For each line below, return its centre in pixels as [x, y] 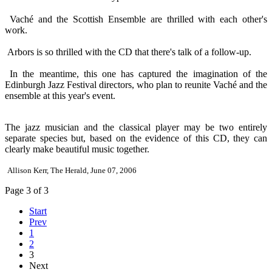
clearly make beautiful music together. [77, 149]
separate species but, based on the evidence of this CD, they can [136, 138]
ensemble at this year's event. [60, 95]
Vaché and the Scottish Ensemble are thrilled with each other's [136, 19]
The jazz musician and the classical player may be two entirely [136, 127]
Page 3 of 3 [27, 190]
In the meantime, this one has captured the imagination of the [136, 73]
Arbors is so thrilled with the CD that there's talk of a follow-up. [128, 52]
